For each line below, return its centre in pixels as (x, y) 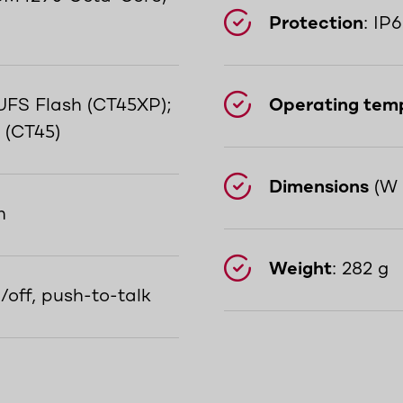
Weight (300, 269)
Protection (316, 24)
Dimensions (318, 188)
